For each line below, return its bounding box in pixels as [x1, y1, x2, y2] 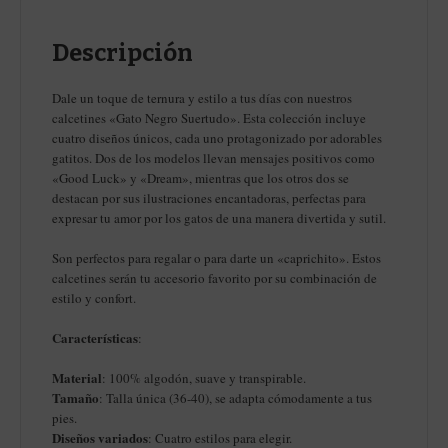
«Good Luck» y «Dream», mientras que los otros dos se [52, 169, 349, 188]
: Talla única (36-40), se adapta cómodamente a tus [99, 389, 372, 408]
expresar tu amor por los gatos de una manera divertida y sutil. [52, 209, 386, 228]
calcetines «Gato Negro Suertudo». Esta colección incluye [52, 109, 366, 128]
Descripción [52, 39, 193, 68]
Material [52, 368, 102, 388]
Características [52, 328, 138, 348]
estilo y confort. [52, 289, 136, 308]
